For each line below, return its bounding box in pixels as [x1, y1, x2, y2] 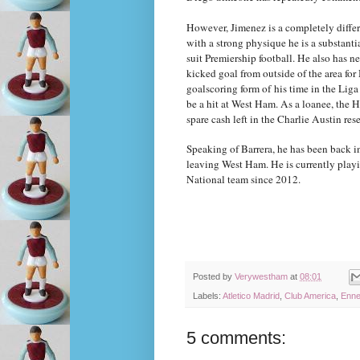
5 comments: [186, 328, 286, 349]
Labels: [193, 291, 223, 301]
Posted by [193, 271, 235, 281]
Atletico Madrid [223, 291, 280, 301]
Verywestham [235, 271, 288, 281]
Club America [284, 291, 336, 301]
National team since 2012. [186, 171, 301, 186]
